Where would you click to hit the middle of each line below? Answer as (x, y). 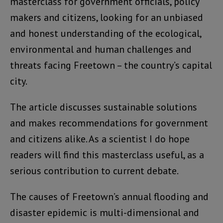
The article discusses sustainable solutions (104, 107)
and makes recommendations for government (109, 123)
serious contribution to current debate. (94, 171)
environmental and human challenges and (101, 50)
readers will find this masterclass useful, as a (107, 155)
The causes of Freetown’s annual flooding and (109, 197)
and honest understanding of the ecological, (106, 34)
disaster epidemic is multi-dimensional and (105, 213)
